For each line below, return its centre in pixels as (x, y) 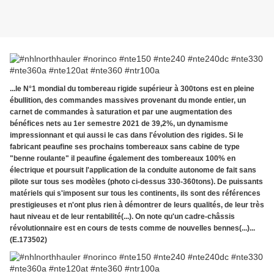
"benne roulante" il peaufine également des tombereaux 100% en (123, 159)
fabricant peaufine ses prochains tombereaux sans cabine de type (125, 147)
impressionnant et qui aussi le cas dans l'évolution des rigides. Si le (127, 135)
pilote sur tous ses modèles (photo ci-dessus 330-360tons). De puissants (136, 182)
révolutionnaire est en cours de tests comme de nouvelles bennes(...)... (132, 228)
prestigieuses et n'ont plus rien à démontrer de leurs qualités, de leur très (137, 205)
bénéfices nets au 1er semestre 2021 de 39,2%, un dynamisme (119, 124)
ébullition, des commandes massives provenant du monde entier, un (128, 101)
